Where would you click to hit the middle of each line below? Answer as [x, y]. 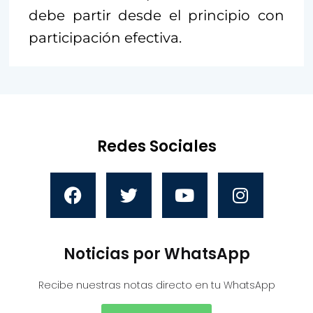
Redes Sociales [156, 146]
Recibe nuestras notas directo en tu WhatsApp [156, 285]
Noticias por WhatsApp [156, 254]
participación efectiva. [105, 37]
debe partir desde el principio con [156, 15]
